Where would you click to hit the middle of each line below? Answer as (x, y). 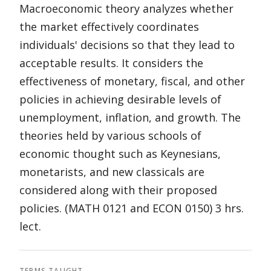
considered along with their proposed (118, 190)
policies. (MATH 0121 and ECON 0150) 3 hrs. (132, 208)
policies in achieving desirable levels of (120, 99)
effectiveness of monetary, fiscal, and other (132, 81)
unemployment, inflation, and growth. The (130, 117)
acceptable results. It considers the (111, 63)
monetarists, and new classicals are (112, 172)
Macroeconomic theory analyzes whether (126, 8)
